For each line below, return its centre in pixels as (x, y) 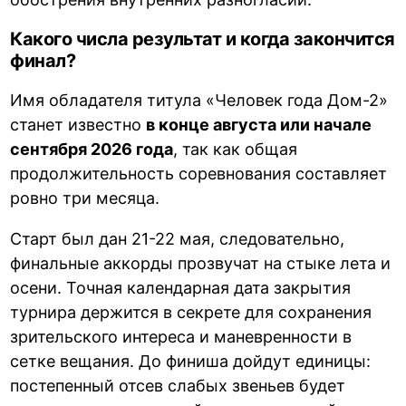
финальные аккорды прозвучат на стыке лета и (201, 264)
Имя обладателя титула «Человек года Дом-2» (199, 101)
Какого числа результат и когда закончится (203, 39)
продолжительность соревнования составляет (199, 174)
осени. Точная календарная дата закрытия (181, 288)
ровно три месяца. (85, 198)
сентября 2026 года (92, 150)
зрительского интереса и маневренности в (181, 337)
